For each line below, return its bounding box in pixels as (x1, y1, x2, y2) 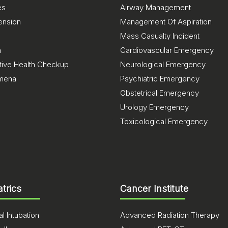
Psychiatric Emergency (120, 74, 199, 83)
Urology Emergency (120, 102, 189, 112)
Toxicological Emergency (120, 117, 208, 126)
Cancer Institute (120, 183, 188, 194)
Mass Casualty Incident (120, 31, 199, 41)
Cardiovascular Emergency (120, 45, 214, 55)
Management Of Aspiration (120, 17, 212, 26)
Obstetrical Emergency (120, 88, 199, 98)
